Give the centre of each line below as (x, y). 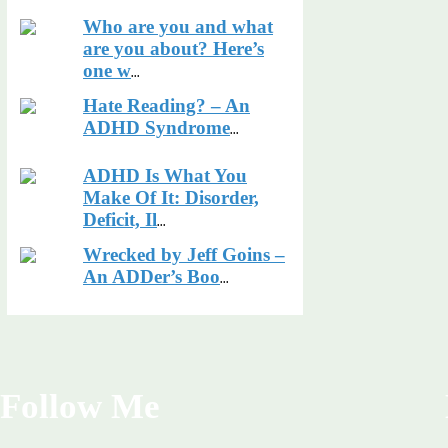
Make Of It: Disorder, (171, 197)
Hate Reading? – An (166, 105)
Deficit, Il (120, 219)
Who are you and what (178, 26)
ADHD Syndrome (156, 127)
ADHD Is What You (165, 175)
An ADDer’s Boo (151, 276)
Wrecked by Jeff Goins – (184, 254)
